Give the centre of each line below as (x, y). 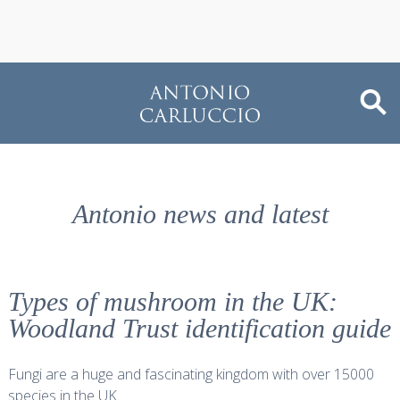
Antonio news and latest (200, 214)
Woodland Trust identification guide (199, 328)
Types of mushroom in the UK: (172, 301)
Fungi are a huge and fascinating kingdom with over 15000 (191, 374)
